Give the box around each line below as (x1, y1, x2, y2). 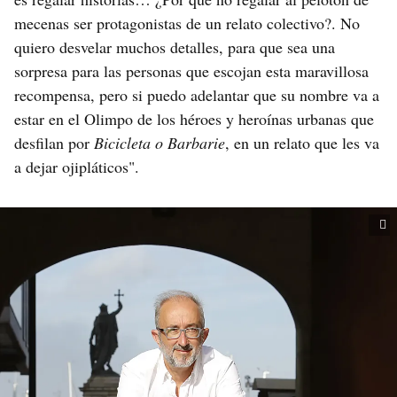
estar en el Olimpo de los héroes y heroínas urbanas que (14, 107, 374, 129)
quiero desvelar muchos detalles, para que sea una (14, 35, 335, 58)
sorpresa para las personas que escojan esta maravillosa (14, 59, 369, 82)
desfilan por (14, 131, 94, 153)
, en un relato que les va (225, 131, 379, 153)
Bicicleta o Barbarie (94, 131, 225, 153)
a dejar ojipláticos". (14, 155, 139, 177)
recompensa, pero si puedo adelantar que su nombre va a (14, 83, 379, 105)
